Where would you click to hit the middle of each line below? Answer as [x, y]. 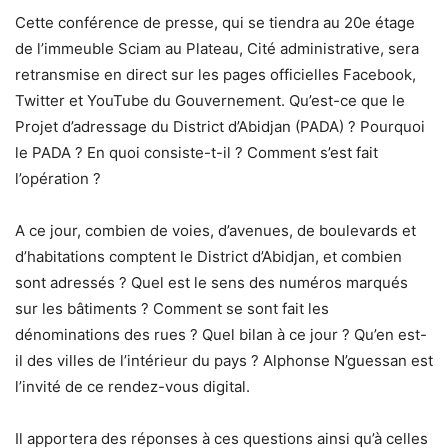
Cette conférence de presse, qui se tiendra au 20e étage [215, 22]
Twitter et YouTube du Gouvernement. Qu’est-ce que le [210, 100]
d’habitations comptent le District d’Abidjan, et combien [208, 256]
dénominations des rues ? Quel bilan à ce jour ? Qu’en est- [221, 334]
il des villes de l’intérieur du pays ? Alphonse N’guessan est [224, 360]
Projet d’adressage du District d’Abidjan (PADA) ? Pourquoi [220, 126]
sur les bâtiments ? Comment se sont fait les [172, 308]
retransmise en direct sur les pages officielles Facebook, [215, 74]
